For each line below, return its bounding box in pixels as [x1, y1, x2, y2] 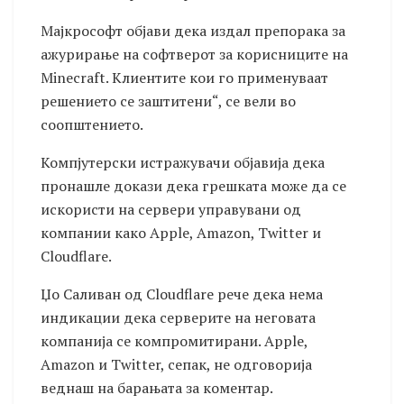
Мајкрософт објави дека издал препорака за [41, 21, 345, 41]
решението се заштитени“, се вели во [41, 91, 296, 112]
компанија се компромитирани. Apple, [41, 331, 308, 352]
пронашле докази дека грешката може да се [41, 176, 346, 197]
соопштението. [41, 115, 143, 135]
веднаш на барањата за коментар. [41, 378, 273, 399]
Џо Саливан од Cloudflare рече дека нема [41, 284, 323, 305]
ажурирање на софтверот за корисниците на [41, 44, 348, 65]
